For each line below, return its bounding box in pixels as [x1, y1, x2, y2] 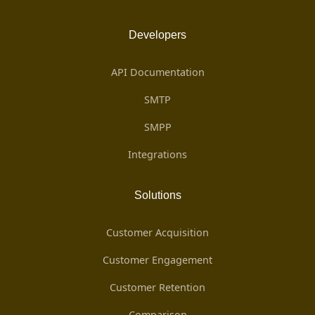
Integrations [128, 148, 187, 161]
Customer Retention [110, 281, 205, 294]
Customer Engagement [103, 253, 212, 266]
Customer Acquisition [106, 226, 209, 239]
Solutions [134, 189, 181, 201]
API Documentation [110, 65, 205, 79]
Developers [129, 29, 186, 41]
